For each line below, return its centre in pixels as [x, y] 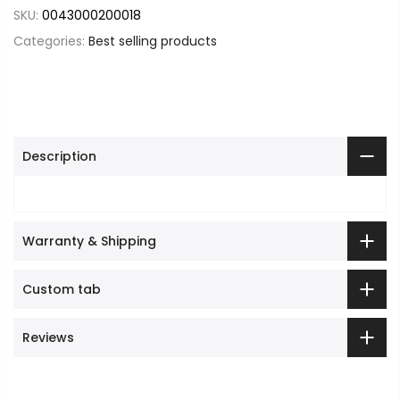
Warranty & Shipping [89, 241]
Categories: [51, 41]
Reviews [48, 337]
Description [59, 156]
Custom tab [62, 289]
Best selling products [153, 41]
